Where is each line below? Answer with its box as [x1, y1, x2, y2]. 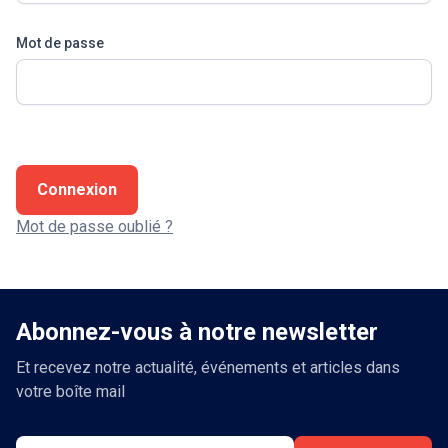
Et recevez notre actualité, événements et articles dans [16, 358, 400, 377]
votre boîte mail [16, 382, 125, 401]
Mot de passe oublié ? [16, 217, 173, 236]
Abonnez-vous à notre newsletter [16, 318, 378, 346]
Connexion [37, 180, 117, 199]
